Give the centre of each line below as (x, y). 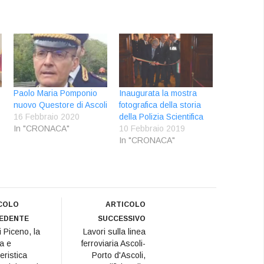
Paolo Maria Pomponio (56, 93)
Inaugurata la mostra (158, 93)
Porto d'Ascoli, (118, 255)
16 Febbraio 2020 (47, 116)
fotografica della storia (160, 105)
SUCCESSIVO (121, 218)
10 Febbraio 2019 (152, 128)
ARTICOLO (125, 204)
